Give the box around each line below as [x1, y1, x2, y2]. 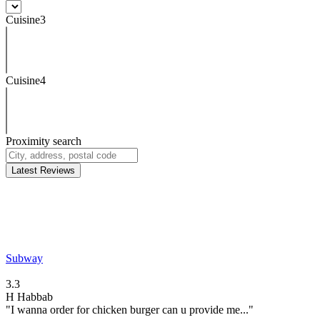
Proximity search [6, 134, 81, 147]
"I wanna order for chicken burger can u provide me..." [6, 303, 254, 316]
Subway [6, 251, 43, 264]
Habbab [17, 290, 53, 303]
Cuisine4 [6, 74, 46, 86]
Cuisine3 [6, 13, 46, 26]
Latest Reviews [11, 164, 75, 176]
